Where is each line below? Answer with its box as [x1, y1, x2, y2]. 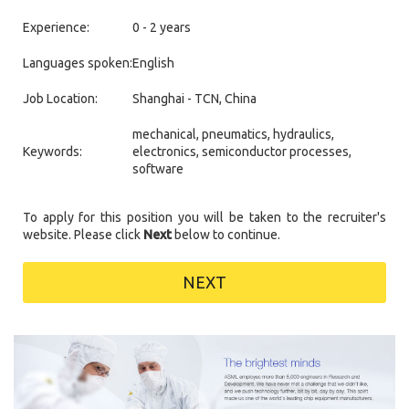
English [132, 55, 174, 70]
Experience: [23, 19, 89, 35]
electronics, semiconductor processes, [132, 143, 351, 159]
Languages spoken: [23, 55, 132, 70]
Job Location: [23, 90, 98, 106]
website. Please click [23, 226, 143, 242]
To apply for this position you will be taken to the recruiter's [23, 209, 386, 225]
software [132, 161, 184, 176]
